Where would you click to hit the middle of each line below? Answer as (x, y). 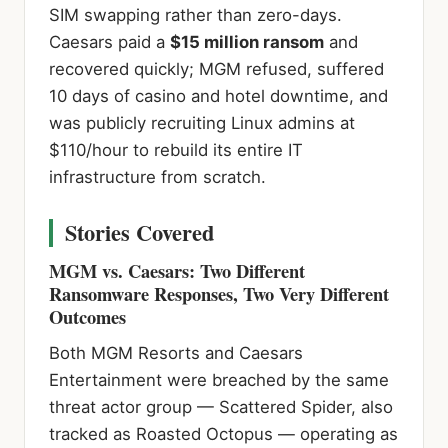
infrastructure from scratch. (157, 176)
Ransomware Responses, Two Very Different (219, 293)
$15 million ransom (247, 41)
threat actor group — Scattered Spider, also (221, 406)
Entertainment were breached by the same (219, 379)
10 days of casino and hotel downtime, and (218, 95)
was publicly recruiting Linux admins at (202, 122)
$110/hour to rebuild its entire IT (176, 149)
